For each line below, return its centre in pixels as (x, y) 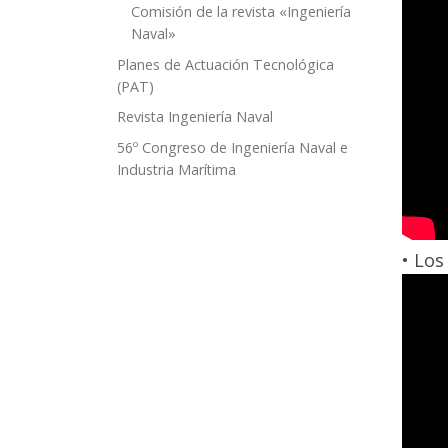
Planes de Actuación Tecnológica (225, 64)
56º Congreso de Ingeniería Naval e (232, 148)
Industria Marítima (176, 170)
